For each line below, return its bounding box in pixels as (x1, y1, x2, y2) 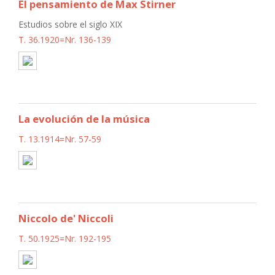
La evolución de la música (18, 111, 150, 126)
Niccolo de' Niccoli (18, 211, 114, 225)
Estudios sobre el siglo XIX (18, 18, 122, 30)
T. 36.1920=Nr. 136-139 (18, 33, 111, 45)
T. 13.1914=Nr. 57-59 (18, 133, 101, 145)
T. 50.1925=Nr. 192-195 (18, 232, 111, 244)
